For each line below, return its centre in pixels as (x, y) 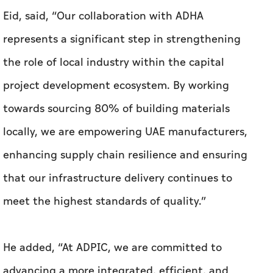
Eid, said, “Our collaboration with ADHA (103, 16)
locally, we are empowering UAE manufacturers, (125, 132)
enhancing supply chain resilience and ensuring (125, 155)
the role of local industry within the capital (114, 63)
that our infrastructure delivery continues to (118, 179)
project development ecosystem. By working (116, 86)
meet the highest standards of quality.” (105, 202)
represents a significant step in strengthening (122, 40)
